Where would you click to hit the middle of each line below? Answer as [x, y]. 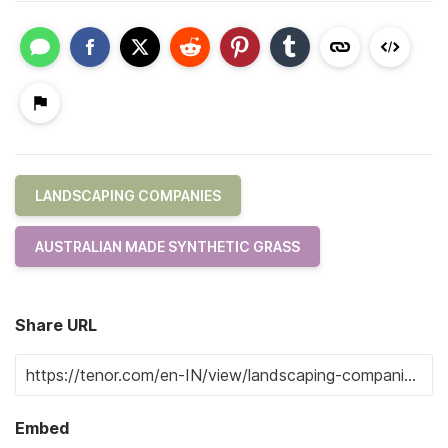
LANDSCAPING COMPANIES [128, 196]
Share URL [56, 325]
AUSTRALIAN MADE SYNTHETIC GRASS [167, 247]
